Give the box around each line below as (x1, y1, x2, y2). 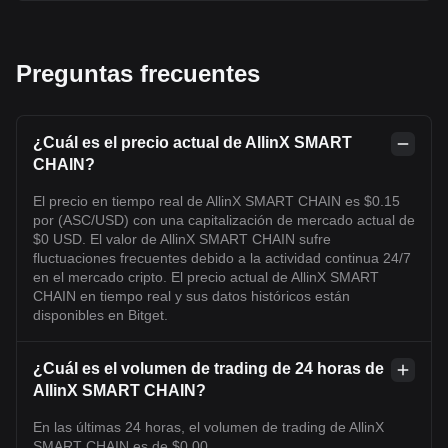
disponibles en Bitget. (33, 306, 168, 323)
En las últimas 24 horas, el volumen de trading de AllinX (33, 418, 384, 435)
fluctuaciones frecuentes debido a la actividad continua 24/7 (33, 249, 411, 266)
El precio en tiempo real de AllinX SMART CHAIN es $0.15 (33, 192, 400, 209)
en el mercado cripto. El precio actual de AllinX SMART (33, 268, 379, 285)
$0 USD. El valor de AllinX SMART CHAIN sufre (33, 230, 331, 247)
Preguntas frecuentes (16, 59, 260, 87)
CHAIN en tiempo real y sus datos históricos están (33, 287, 350, 304)
